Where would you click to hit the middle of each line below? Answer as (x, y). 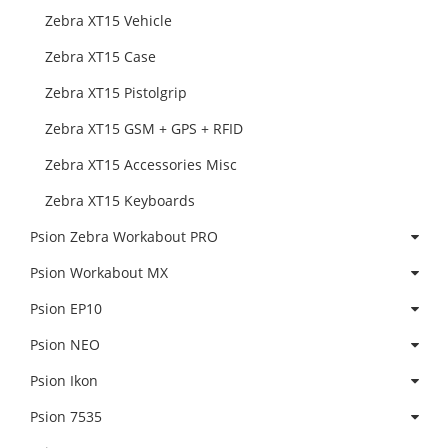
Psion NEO (65, 345)
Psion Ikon (64, 381)
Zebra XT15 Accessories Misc (141, 165)
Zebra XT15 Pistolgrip (116, 93)
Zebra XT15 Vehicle (108, 21)
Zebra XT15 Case (100, 57)
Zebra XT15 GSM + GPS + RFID (144, 129)
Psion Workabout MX (99, 273)
